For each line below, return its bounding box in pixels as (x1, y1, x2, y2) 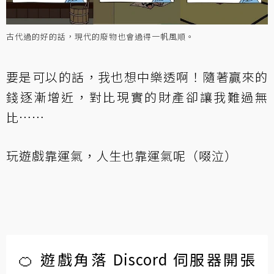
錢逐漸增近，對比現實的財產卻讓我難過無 (6, 87, 268, 106)
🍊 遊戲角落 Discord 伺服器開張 (18, 248, 256, 270)
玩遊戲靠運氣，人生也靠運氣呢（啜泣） (6, 146, 237, 165)
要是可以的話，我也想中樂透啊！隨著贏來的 (6, 67, 268, 86)
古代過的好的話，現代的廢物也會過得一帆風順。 (6, 30, 194, 42)
